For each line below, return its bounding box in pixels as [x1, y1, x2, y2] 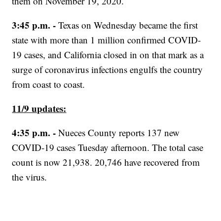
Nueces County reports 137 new [58, 126, 180, 139]
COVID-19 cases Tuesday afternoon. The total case [12, 141, 204, 154]
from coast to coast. [12, 78, 85, 91]
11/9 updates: [12, 102, 67, 115]
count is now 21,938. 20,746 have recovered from [12, 156, 200, 169]
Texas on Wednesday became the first [58, 19, 198, 32]
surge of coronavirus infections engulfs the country [12, 63, 203, 76]
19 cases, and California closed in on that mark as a [12, 48, 204, 61]
